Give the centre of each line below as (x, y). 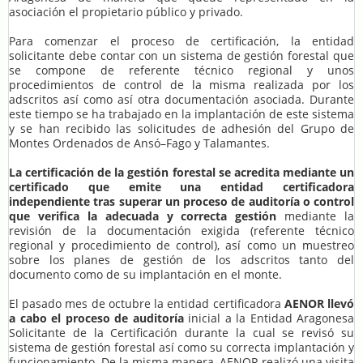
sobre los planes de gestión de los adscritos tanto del (181, 260)
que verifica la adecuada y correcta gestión (143, 216)
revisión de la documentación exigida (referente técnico (181, 231)
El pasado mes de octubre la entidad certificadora (147, 304)
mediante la (315, 216)
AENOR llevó (319, 304)
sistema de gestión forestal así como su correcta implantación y (181, 348)
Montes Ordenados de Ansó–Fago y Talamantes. (139, 143)
